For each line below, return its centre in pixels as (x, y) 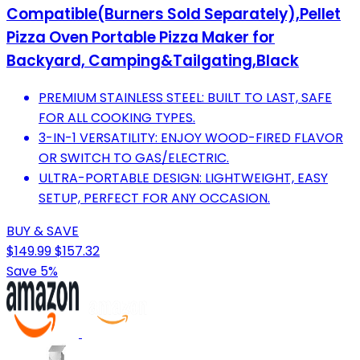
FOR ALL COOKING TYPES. (117, 118)
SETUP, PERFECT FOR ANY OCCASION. (154, 198)
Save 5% (32, 272)
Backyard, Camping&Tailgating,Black (153, 61)
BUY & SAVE (43, 231)
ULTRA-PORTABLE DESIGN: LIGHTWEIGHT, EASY (183, 178)
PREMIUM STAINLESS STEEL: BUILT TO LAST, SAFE (185, 98)
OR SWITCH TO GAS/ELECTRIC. (134, 158)
